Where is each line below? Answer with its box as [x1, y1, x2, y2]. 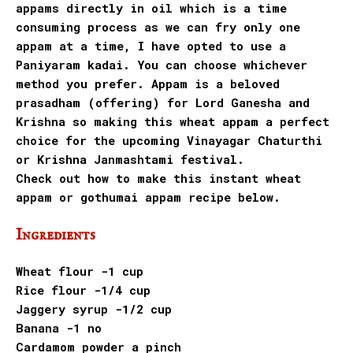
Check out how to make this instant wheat [16, 170, 301, 187]
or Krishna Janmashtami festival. [16, 151, 244, 168]
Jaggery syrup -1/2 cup [16, 301, 172, 318]
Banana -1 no [16, 320, 102, 336]
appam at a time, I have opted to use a [16, 38, 286, 54]
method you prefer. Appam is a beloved [16, 76, 280, 92]
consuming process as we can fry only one [16, 19, 300, 35]
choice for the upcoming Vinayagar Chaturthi [16, 132, 322, 149]
